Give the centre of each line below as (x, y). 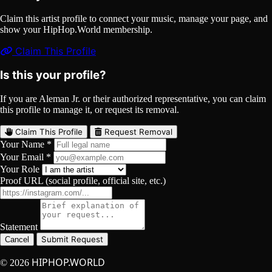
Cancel (17, 240)
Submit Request (72, 240)
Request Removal (137, 132)
